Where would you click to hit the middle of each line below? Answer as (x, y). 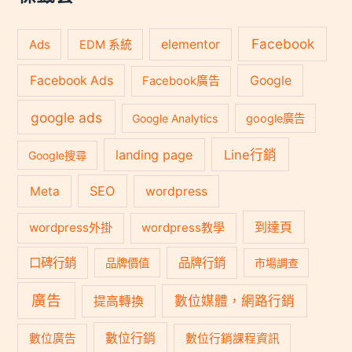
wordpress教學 (183, 228)
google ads (67, 117)
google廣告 (275, 118)
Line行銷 (250, 154)
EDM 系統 (105, 44)
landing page (154, 154)
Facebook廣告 (181, 81)
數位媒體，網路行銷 (234, 301)
